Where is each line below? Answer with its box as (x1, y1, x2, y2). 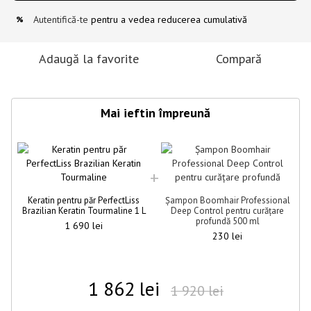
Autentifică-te (33, 12, 88, 26)
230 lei (212, 229, 242, 242)
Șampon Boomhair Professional (165, 194, 290, 206)
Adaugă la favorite (39, 50, 139, 67)
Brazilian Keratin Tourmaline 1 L (22, 204, 146, 217)
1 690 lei (65, 219, 103, 232)
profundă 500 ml (195, 215, 260, 227)
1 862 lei (87, 275, 160, 301)
